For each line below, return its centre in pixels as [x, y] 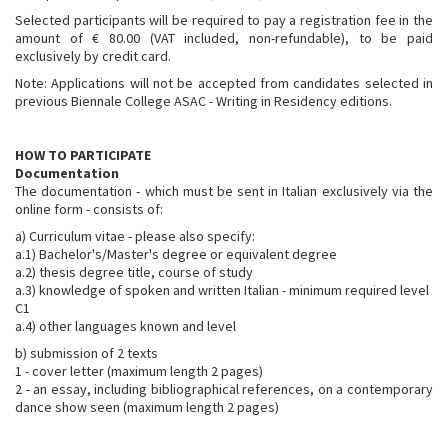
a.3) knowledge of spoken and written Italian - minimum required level [222, 290]
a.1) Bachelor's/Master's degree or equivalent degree [176, 254]
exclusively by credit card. [93, 56]
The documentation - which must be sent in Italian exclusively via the [224, 191]
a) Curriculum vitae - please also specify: [135, 236]
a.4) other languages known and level [125, 326]
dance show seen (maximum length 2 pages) [147, 407]
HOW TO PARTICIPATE [83, 155]
